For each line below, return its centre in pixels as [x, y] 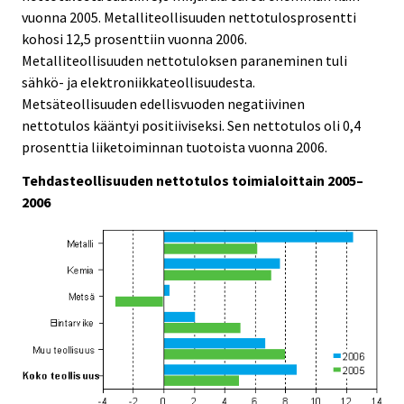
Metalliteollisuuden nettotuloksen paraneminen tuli [184, 61]
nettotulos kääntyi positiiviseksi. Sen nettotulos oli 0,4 [191, 126]
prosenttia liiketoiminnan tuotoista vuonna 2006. [174, 147]
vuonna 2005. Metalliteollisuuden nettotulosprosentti [189, 18]
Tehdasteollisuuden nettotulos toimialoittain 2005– [193, 181]
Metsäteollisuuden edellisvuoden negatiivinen [163, 104]
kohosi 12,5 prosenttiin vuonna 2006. [134, 39]
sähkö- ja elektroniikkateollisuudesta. [138, 83]
